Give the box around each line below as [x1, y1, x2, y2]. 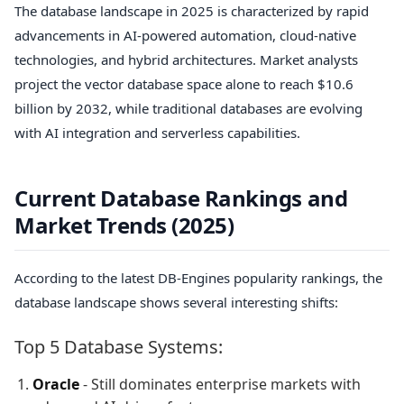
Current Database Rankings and [14, 182, 348, 213]
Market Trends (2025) [14, 209, 234, 240]
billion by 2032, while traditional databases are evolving [14, 98, 363, 117]
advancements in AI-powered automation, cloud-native [14, 25, 356, 44]
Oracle [32, 373, 79, 394]
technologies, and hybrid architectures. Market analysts [14, 50, 358, 69]
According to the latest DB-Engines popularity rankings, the [14, 269, 382, 288]
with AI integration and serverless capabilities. [14, 123, 300, 142]
